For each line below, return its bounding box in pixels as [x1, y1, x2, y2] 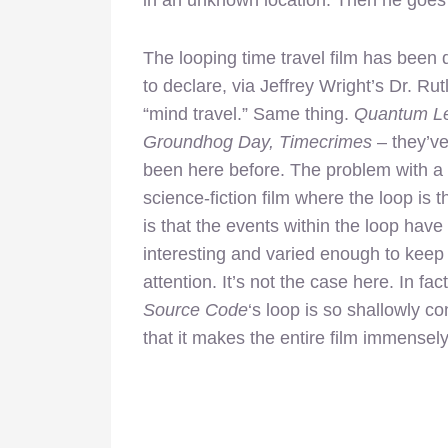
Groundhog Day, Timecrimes [143, 131, 372, 152]
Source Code [143, 299, 248, 320]
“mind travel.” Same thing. [143, 103, 354, 124]
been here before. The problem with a [143, 159, 443, 180]
